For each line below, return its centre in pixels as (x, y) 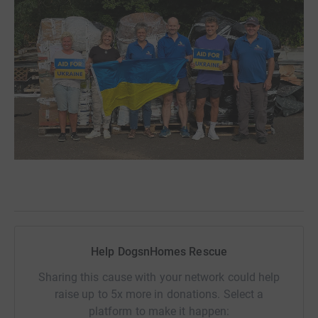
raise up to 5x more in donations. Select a (159, 294)
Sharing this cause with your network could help (159, 277)
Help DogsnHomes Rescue (159, 251)
